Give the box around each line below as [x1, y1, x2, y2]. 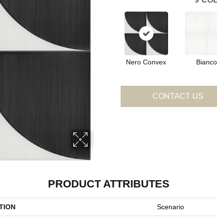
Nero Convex [126, 58, 166, 66]
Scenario [157, 203, 184, 211]
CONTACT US [152, 92, 203, 101]
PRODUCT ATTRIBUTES [47, 178, 170, 190]
